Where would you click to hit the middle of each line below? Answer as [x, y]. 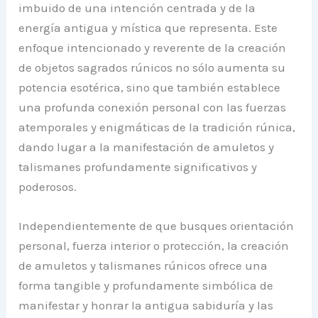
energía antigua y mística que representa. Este [148, 28]
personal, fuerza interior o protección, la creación [154, 246]
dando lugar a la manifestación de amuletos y [147, 147]
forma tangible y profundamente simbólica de [146, 286]
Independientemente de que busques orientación [157, 226]
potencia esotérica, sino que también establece [150, 88]
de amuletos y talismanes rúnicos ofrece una [143, 266]
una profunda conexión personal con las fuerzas [153, 108]
